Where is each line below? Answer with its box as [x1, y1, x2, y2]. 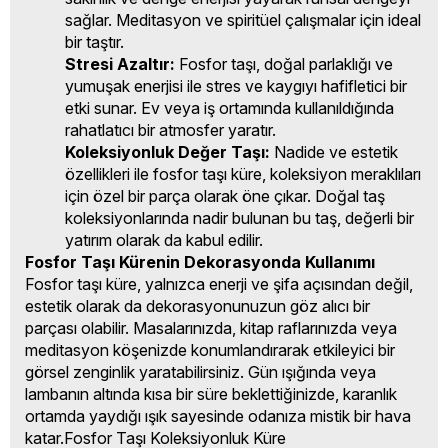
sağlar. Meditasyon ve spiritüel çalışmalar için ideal [65, 10, 421, 30]
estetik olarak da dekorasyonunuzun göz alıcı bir [25, 296, 370, 316]
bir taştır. [65, 32, 124, 52]
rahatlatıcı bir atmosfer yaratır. [65, 120, 276, 140]
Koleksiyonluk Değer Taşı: [65, 142, 270, 162]
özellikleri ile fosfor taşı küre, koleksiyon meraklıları [65, 164, 421, 184]
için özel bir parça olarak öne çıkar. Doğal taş [65, 186, 385, 206]
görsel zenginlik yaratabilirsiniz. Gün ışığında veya [25, 362, 376, 382]
